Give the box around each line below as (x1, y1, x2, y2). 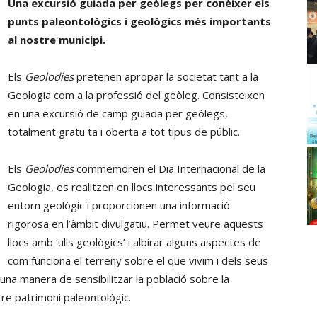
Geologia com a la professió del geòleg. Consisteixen (8, 88, 265, 102)
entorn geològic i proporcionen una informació (8, 198, 230, 212)
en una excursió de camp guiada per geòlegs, (8, 106, 228, 120)
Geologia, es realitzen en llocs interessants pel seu (8, 180, 255, 194)
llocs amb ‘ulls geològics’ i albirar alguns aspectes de (8, 235, 261, 249)
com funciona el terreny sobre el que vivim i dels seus (8, 253, 268, 267)
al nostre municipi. (8, 33, 105, 47)
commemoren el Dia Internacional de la (74, 161, 265, 175)
